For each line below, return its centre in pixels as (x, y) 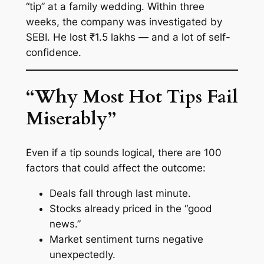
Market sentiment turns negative (126, 239)
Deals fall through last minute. (120, 193)
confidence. (53, 52)
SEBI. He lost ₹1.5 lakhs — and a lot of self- (128, 37)
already (102, 208)
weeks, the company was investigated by (124, 22)
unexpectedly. (82, 254)
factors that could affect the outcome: (115, 168)
